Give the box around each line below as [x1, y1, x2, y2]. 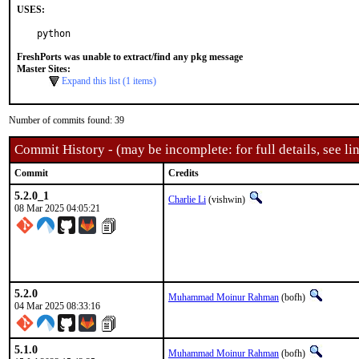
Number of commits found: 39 [9, 115, 124, 126]
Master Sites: [17, 63, 71, 75]
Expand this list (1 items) [62, 75, 156, 87]
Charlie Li [168, 194, 206, 205]
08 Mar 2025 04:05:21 [14, 203, 100, 214]
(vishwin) [206, 194, 248, 205]
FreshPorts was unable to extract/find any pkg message [17, 51, 243, 63]
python [37, 28, 71, 39]
